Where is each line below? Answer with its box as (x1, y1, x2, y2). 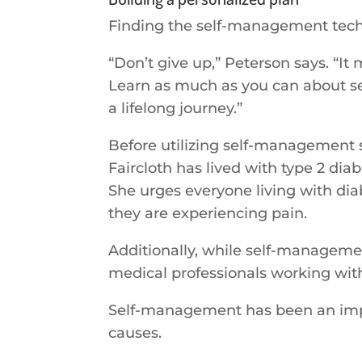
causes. (108, 323, 162, 342)
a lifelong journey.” (108, 99, 243, 117)
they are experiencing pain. (108, 204, 308, 222)
